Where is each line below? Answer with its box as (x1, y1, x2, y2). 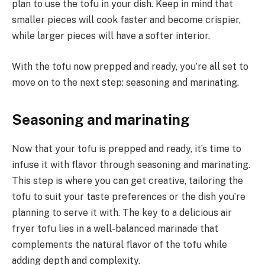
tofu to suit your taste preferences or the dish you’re (12, 190, 245, 202)
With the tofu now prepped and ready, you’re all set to (12, 60, 248, 72)
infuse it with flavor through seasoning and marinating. (12, 159, 250, 170)
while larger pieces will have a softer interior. (12, 30, 210, 41)
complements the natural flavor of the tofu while (12, 238, 227, 250)
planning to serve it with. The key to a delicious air (12, 206, 232, 218)
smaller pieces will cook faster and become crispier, (12, 14, 241, 25)
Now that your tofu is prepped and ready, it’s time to (12, 143, 241, 154)
